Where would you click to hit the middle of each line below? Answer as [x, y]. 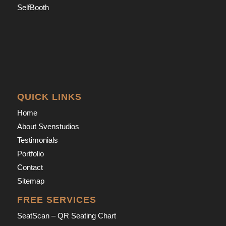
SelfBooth [33, 8]
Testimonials [37, 140]
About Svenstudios [48, 127]
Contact [30, 167]
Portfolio [30, 154]
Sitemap [31, 181]
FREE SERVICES [56, 200]
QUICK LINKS [49, 97]
